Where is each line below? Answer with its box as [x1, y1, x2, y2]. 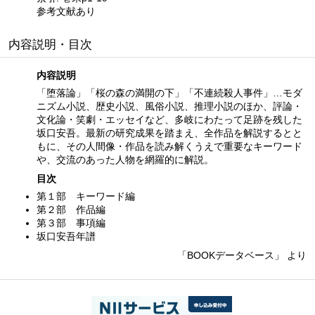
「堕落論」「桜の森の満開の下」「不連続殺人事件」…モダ [37, 86, 302, 98]
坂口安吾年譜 [37, 230, 96, 242]
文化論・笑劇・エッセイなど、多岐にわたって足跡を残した [37, 113, 302, 125]
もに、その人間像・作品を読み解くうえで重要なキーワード [37, 140, 302, 152]
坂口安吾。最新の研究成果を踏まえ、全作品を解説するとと [37, 127, 302, 139]
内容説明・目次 [8, 37, 92, 51]
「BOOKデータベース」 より [177, 249, 307, 261]
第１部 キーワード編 [37, 190, 135, 202]
